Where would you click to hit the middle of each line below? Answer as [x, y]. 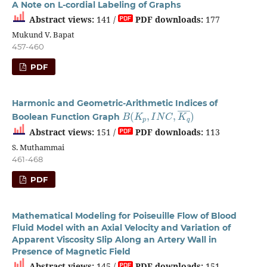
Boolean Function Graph [67, 117]
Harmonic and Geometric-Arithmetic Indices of [114, 103]
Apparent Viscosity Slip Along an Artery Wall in [114, 240]
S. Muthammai [38, 148]
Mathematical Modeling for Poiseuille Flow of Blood [124, 216]
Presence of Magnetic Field [71, 252]
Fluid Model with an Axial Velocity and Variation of [121, 228]
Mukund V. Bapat [43, 34]
